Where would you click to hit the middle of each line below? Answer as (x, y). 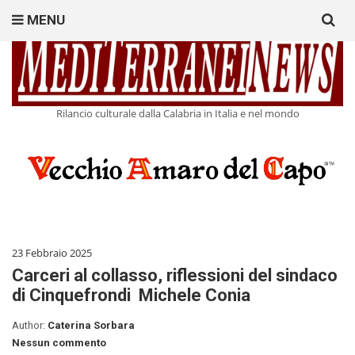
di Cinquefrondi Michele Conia (133, 296)
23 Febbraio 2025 (52, 253)
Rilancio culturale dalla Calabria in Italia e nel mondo (177, 114)
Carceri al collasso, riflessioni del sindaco (175, 276)
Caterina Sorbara (91, 326)
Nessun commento (59, 343)
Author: (30, 326)
